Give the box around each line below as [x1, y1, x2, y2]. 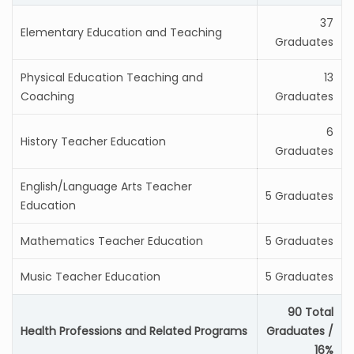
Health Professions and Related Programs [21, 323, 247, 339]
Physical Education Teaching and [21, 70, 203, 85]
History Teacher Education [21, 134, 166, 149]
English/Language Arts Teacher [21, 179, 192, 194]
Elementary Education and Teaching [21, 24, 222, 40]
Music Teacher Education [21, 269, 160, 284]
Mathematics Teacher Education [21, 233, 203, 249]
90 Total [288, 304, 333, 320]
